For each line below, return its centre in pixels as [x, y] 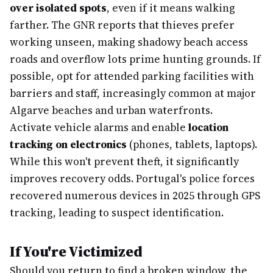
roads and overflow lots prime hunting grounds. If [135, 59]
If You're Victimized [76, 251]
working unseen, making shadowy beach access [129, 42]
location [208, 127]
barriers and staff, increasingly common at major [133, 93]
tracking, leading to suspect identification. [117, 213]
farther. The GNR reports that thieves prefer [122, 25]
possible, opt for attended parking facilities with [132, 76]
